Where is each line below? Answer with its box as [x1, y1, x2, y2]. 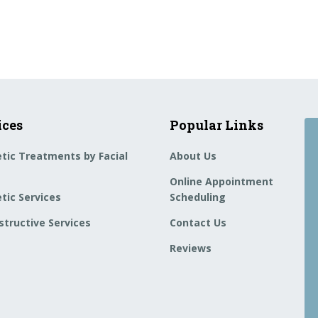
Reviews [170, 241, 212, 255]
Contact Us [170, 216, 226, 229]
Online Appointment [170, 175, 273, 188]
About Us [170, 149, 216, 163]
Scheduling [170, 190, 226, 204]
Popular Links [170, 116, 263, 133]
